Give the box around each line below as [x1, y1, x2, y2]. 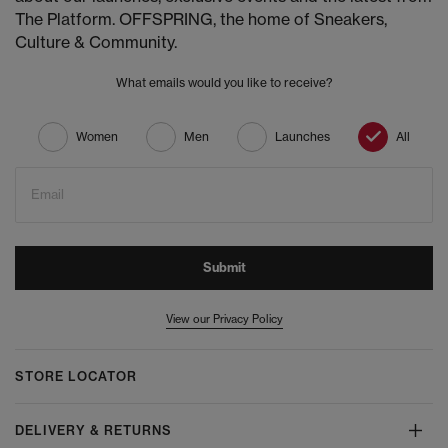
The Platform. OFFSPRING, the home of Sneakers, [15, 9, 387, 30]
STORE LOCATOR [15, 369, 137, 385]
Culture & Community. [15, 32, 177, 53]
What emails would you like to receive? [115, 75, 333, 91]
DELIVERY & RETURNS [15, 423, 172, 439]
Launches [275, 129, 330, 145]
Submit [202, 260, 246, 276]
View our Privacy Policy [165, 312, 283, 327]
